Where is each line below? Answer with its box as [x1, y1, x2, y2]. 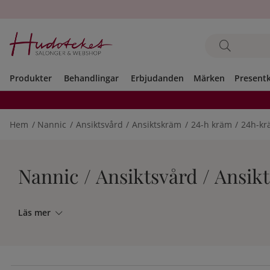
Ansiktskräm [132, 119, 182, 130]
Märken [193, 72, 225, 84]
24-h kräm [190, 119, 232, 130]
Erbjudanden [131, 72, 184, 84]
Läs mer [18, 207, 51, 218]
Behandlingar [64, 72, 119, 84]
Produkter [10, 72, 52, 84]
